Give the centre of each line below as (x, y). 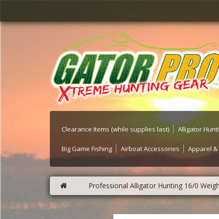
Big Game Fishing (87, 149)
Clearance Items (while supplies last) (115, 129)
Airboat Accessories (150, 149)
